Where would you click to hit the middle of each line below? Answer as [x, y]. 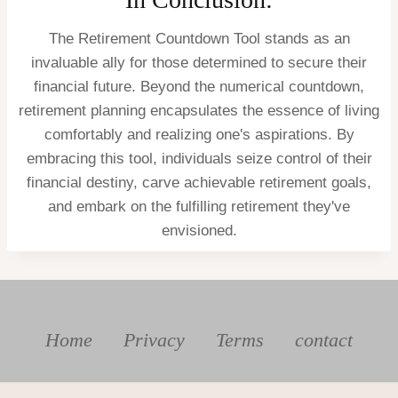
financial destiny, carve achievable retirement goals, [199, 182]
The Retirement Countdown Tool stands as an [199, 38]
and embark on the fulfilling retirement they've [199, 206]
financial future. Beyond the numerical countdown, [199, 86]
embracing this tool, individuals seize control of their [199, 158]
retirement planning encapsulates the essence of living [199, 110]
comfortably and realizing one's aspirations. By [199, 134]
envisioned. [199, 230]
